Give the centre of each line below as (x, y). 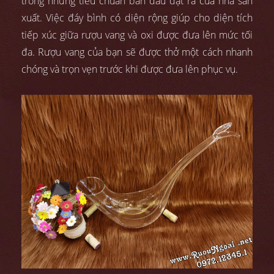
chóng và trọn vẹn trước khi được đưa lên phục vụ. (130, 69)
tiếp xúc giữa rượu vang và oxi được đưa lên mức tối (137, 35)
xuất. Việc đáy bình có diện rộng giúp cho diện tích (137, 18)
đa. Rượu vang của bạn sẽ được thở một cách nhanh (137, 52)
